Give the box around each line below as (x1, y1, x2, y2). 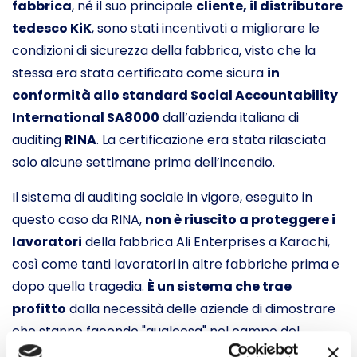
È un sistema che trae (147, 277, 292, 296)
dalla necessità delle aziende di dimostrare (69, 300, 335, 318)
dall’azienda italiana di (163, 108, 299, 127)
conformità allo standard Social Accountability (12, 86, 338, 104)
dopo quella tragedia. (12, 277, 144, 296)
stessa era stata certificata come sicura (12, 64, 264, 82)
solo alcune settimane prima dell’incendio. (12, 153, 275, 171)
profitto (12, 300, 66, 318)
